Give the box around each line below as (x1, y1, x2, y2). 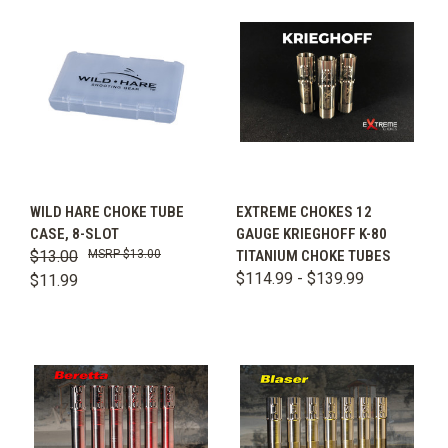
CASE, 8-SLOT (30, 225, 119, 244)
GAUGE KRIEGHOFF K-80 (236, 225, 387, 244)
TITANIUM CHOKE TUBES (236, 247, 391, 266)
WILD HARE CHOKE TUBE (30, 203, 184, 222)
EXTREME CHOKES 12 (236, 203, 372, 222)
